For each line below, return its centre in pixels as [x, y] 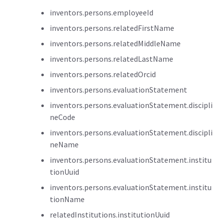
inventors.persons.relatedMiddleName [115, 43]
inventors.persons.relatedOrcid [103, 74]
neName [64, 144]
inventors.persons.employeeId [102, 12]
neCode [62, 117]
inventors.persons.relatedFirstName [112, 28]
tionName [67, 199]
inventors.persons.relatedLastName [111, 59]
